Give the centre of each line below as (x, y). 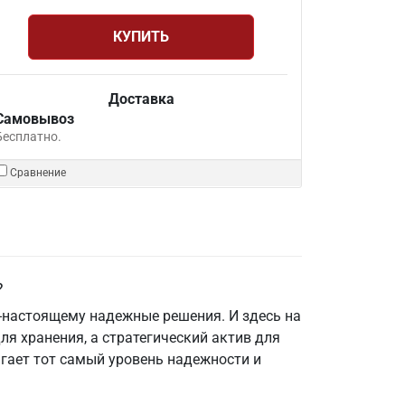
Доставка (141, 99)
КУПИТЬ (141, 37)
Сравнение (38, 173)
